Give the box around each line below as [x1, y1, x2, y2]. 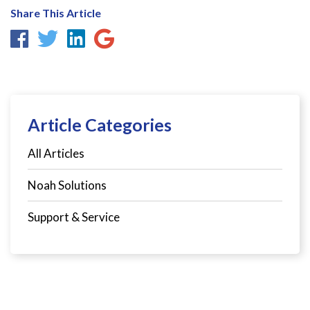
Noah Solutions [28, 178, 107, 193]
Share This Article [10, 6, 101, 20]
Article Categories [28, 114, 172, 136]
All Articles [28, 146, 84, 161]
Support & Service [28, 210, 120, 225]
